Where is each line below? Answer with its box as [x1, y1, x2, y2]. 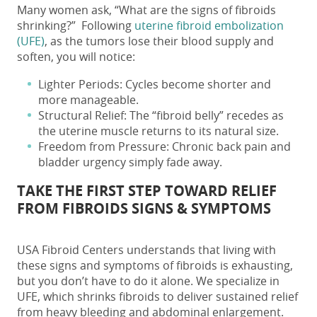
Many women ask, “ [17, 2, 119, 18]
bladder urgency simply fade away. [38, 154, 222, 170]
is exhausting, [217, 258, 293, 273]
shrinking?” [17, 18, 76, 33]
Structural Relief [38, 108, 124, 123]
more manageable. [38, 92, 139, 108]
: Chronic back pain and [166, 139, 291, 154]
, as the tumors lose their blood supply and [45, 33, 274, 49]
